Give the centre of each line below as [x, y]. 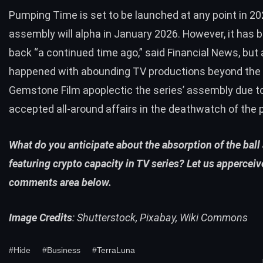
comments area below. [60, 182]
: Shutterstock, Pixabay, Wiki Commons [160, 218]
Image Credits [41, 218]
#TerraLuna [114, 250]
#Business [61, 250]
